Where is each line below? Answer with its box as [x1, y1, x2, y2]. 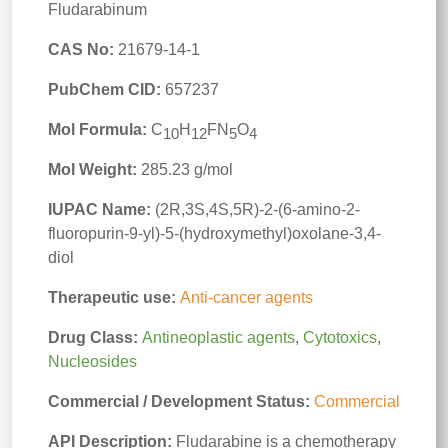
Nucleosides [48, 353, 137, 370]
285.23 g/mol [137, 161, 233, 178]
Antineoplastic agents [142, 329, 295, 346]
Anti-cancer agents [180, 289, 313, 306]
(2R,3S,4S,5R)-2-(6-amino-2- [155, 201, 360, 218]
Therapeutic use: [48, 289, 180, 306]
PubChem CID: [48, 81, 161, 98]
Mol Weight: [48, 161, 137, 178]
